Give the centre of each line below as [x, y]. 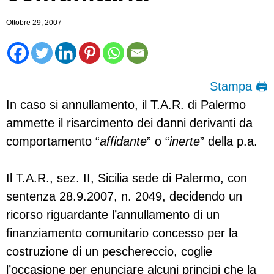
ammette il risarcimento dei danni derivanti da [129, 123]
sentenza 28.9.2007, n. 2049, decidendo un [124, 196]
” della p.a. [229, 141]
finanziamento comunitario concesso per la [122, 233]
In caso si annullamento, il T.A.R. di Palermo [126, 104]
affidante [123, 141]
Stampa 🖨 [239, 86]
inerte [185, 141]
